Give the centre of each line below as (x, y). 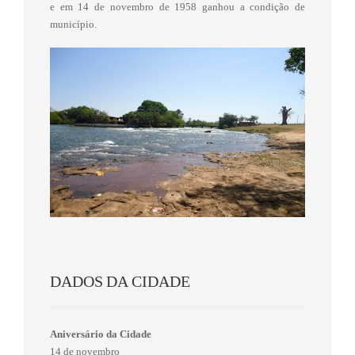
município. (73, 24)
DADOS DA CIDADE (120, 282)
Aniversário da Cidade (101, 334)
